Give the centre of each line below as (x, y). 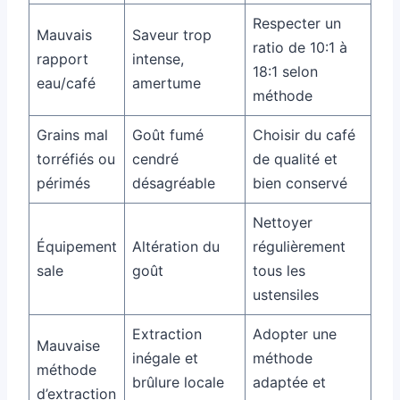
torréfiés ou (76, 158)
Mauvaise (68, 345)
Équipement (77, 246)
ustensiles (286, 294)
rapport (62, 58)
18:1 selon (285, 71)
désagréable (174, 183)
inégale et (165, 358)
